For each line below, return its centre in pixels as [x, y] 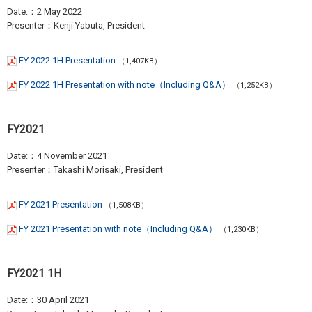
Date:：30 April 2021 [48, 300]
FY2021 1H [34, 273]
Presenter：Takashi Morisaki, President [85, 170]
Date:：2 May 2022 [45, 11]
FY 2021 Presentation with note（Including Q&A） [118, 229]
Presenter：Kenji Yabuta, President [76, 25]
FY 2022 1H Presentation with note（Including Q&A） [125, 85]
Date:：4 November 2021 [57, 156]
